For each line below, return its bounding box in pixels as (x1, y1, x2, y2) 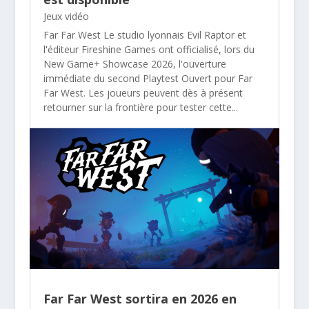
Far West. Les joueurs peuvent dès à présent (43, 86, 243, 100)
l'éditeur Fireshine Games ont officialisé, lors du (43, 43, 255, 57)
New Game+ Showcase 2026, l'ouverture (43, 57, 226, 71)
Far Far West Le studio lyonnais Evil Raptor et (43, 28, 246, 42)
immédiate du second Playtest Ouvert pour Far (43, 72, 252, 86)
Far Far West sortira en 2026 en (43, 290, 237, 308)
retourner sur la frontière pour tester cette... (43, 101, 238, 114)
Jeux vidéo (43, 10, 89, 23)
